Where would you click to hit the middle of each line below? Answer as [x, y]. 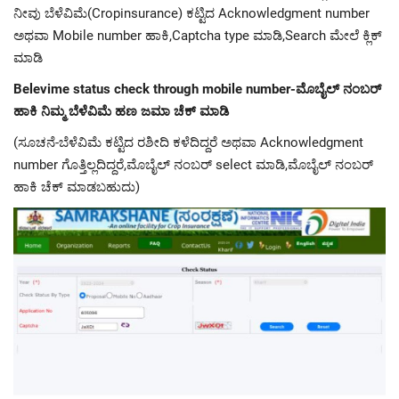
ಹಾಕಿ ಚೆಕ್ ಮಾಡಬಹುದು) [77, 187]
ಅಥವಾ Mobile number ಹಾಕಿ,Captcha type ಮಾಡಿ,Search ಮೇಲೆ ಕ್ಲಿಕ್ [198, 35]
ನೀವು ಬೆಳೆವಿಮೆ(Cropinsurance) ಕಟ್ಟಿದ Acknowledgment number [191, 13]
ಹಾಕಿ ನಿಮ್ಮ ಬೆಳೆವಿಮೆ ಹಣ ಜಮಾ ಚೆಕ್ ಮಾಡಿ [121, 111]
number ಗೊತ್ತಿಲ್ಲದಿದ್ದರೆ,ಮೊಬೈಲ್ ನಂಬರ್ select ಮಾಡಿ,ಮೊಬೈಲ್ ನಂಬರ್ [193, 164]
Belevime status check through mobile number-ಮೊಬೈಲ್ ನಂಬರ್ [197, 89]
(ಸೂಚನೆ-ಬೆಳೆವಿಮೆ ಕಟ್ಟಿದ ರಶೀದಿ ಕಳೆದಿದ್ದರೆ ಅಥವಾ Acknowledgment [188, 142]
